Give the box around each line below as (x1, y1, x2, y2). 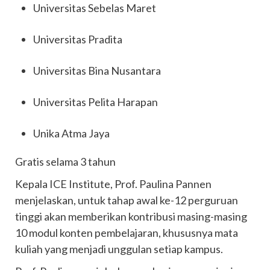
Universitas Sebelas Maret (33, 1, 156, 14)
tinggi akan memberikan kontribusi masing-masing (15, 210, 247, 223)
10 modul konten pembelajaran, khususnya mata (15, 226, 238, 239)
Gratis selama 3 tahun (15, 155, 116, 168)
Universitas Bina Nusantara (33, 64, 161, 77)
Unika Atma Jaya (33, 127, 110, 140)
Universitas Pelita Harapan (33, 95, 158, 108)
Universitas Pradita (33, 33, 122, 46)
